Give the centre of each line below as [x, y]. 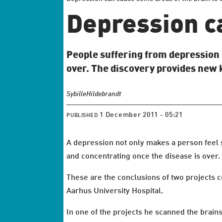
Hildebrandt [104, 94]
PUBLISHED [82, 116]
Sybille [77, 94]
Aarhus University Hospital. [115, 191]
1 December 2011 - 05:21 [143, 115]
